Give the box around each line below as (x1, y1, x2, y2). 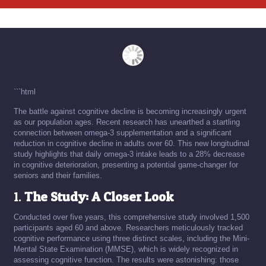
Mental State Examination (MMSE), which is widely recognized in (14, 245, 238, 254)
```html (14, 87, 36, 96)
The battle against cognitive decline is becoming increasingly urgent (14, 107, 246, 116)
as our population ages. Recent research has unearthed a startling (14, 118, 240, 126)
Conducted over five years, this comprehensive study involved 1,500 (14, 213, 249, 221)
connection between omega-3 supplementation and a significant (14, 128, 232, 137)
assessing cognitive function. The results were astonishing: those (14, 255, 239, 264)
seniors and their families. (14, 171, 102, 180)
